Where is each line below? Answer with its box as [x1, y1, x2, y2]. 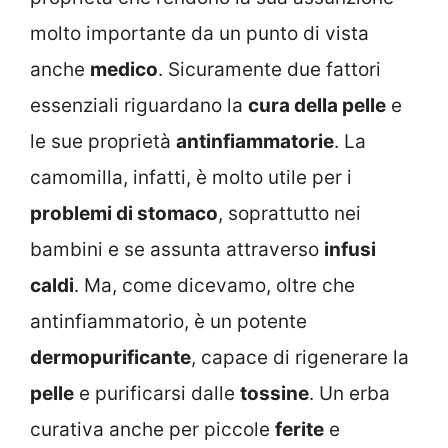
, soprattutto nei [218, 201, 361, 225]
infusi [324, 237, 376, 261]
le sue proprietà [30, 129, 176, 153]
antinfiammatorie [176, 129, 334, 153]
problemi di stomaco [30, 201, 218, 225]
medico [90, 57, 158, 81]
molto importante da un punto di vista [30, 21, 369, 45]
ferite [275, 417, 324, 441]
